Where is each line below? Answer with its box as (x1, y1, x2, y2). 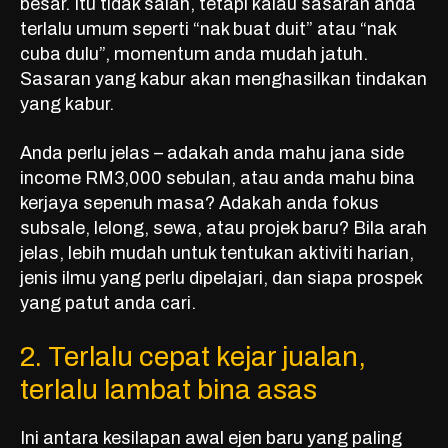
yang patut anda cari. (20, 293, 196, 314)
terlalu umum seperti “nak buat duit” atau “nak (20, 19, 396, 40)
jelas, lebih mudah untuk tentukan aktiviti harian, (20, 243, 414, 264)
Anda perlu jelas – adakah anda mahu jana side (20, 143, 404, 164)
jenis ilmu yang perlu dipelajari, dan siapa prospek (20, 268, 422, 289)
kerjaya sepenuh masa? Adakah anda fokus (20, 193, 379, 214)
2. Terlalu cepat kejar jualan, (20, 341, 366, 373)
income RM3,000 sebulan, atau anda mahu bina (20, 168, 415, 189)
